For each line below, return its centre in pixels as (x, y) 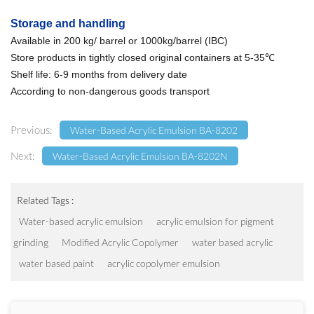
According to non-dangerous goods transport (110, 91)
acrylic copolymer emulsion (164, 264)
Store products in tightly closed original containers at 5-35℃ (143, 58)
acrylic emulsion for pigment (216, 221)
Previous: (32, 130)
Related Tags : (46, 200)
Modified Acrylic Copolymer (121, 243)
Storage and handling (68, 24)
